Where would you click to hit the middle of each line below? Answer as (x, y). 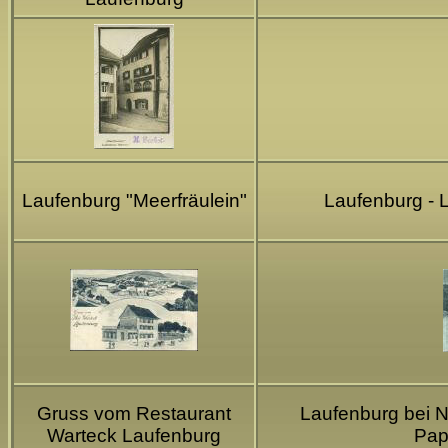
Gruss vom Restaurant (134, 413)
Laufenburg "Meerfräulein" (134, 200)
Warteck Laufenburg (134, 435)
